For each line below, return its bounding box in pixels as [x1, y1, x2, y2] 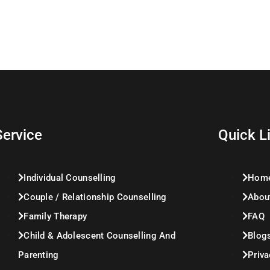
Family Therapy [24, 211, 87, 222]
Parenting [18, 250, 59, 261]
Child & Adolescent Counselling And [24, 230, 175, 242]
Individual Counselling [24, 172, 116, 184]
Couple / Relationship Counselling [24, 192, 167, 203]
